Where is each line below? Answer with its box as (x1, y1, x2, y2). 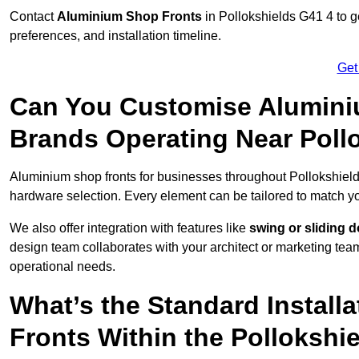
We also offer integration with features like (10, 221, 249, 236)
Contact (10, 10, 57, 24)
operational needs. (10, 260, 115, 274)
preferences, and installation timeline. (10, 29, 221, 43)
